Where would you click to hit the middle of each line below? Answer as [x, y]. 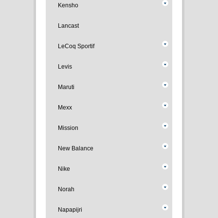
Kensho [68, 5]
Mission [68, 128]
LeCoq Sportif [76, 46]
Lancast [68, 26]
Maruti [66, 87]
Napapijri [70, 210]
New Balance [76, 148]
